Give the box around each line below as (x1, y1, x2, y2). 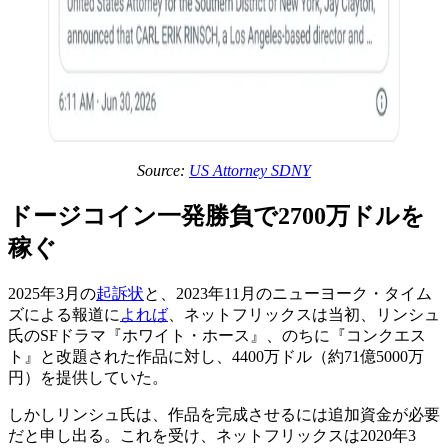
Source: (137, 161, 189, 179)
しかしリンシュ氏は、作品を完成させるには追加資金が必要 (8, 405, 440, 423)
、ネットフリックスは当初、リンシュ (168, 305, 440, 323)
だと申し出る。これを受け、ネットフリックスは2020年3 (8, 426, 416, 444)
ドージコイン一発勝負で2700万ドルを (8, 202, 425, 229)
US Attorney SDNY (189, 161, 311, 179)
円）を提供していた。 (8, 368, 168, 386)
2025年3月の (8, 284, 96, 302)
